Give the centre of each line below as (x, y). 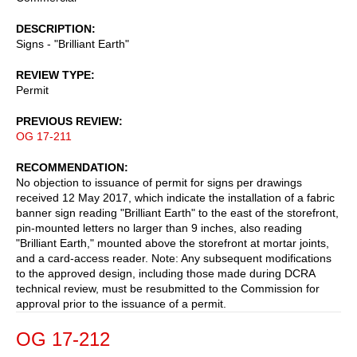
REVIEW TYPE (53, 75)
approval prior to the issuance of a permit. (121, 303)
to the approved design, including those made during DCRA (165, 273)
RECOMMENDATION (70, 167)
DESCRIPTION (54, 28)
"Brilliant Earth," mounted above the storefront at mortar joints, (173, 243)
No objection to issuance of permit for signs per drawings (159, 182)
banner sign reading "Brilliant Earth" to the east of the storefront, (177, 212)
